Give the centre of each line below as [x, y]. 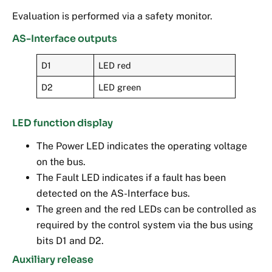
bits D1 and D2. [70, 241]
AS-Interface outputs [65, 39]
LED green [120, 87]
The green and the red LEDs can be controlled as [146, 209]
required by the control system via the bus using [145, 225]
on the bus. [61, 162]
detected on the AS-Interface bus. [113, 194]
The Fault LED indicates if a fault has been [131, 178]
